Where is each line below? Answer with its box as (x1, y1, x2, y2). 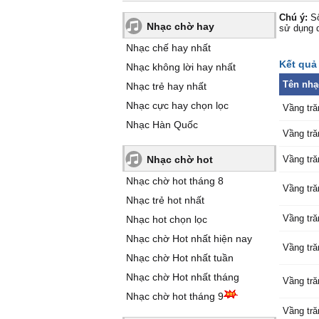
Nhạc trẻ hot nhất (126, 194, 204, 206)
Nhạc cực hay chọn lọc (126, 100, 229, 111)
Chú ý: (279, 12, 308, 23)
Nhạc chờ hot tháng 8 (126, 175, 224, 187)
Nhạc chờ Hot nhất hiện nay (126, 233, 252, 244)
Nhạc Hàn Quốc (126, 119, 198, 130)
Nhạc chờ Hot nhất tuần (126, 252, 234, 263)
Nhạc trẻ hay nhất (126, 80, 206, 92)
